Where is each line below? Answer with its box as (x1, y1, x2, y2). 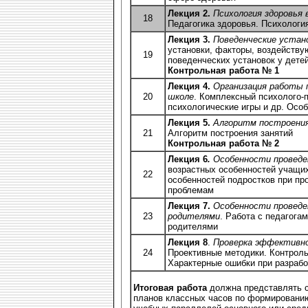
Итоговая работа (133, 282, 210, 293)
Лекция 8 (168, 236, 208, 247)
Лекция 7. (168, 200, 210, 211)
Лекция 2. (168, 8, 210, 19)
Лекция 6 (168, 153, 208, 164)
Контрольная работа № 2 (168, 137, 279, 148)
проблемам (168, 184, 214, 195)
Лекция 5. (168, 117, 210, 128)
